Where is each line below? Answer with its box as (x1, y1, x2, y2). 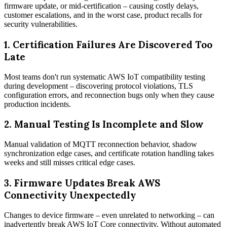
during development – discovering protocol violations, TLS (4, 81, 193, 90)
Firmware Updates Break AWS (14, 176, 160, 189)
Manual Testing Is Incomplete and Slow (14, 118, 204, 131)
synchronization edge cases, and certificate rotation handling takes (4, 149, 214, 158)
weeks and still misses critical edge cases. (4, 158, 135, 167)
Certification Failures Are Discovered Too (13, 38, 212, 51)
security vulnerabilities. (4, 20, 78, 29)
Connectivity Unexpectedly (4, 188, 136, 201)
